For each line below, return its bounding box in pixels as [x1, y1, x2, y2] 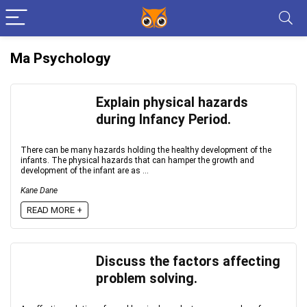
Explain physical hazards [96, 95, 248, 110]
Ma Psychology [10, 50, 111, 66]
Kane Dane [21, 186, 58, 195]
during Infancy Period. [96, 112, 231, 127]
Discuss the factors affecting [96, 254, 280, 269]
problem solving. [96, 271, 197, 286]
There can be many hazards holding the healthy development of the [21, 145, 271, 155]
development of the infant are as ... [21, 166, 149, 175]
